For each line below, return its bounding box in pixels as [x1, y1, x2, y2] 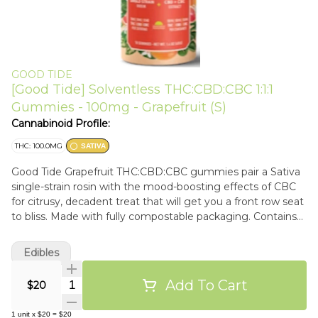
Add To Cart [165, 276, 248, 294]
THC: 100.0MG [15, 141, 62, 150]
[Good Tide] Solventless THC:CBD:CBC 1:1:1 [11, 82, 273, 97]
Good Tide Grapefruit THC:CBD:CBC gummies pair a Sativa [11, 165, 300, 178]
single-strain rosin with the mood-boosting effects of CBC [11, 180, 296, 193]
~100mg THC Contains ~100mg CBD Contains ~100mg [11, 225, 285, 238]
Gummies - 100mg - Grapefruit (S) [11, 99, 226, 115]
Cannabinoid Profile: [11, 117, 110, 130]
